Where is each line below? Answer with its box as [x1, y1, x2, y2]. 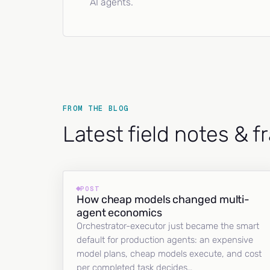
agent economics [77, 206, 162, 219]
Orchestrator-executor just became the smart [77, 221, 259, 231]
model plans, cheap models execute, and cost [77, 248, 262, 259]
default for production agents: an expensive [77, 234, 253, 245]
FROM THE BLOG [63, 104, 129, 113]
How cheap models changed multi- [77, 193, 250, 206]
